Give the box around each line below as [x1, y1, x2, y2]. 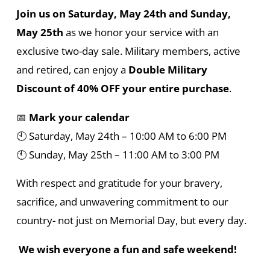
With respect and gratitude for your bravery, [16, 176, 222, 190]
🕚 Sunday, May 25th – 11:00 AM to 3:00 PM [16, 147, 219, 162]
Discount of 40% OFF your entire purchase [16, 81, 229, 96]
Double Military [128, 63, 207, 77]
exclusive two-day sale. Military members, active [16, 44, 240, 58]
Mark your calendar [28, 110, 130, 124]
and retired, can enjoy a [16, 63, 128, 77]
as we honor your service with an [63, 25, 219, 40]
